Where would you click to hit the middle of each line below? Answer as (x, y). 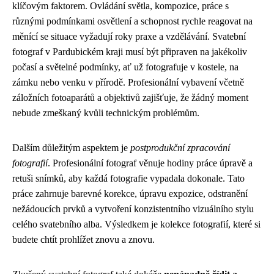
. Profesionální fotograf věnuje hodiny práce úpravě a (150, 163)
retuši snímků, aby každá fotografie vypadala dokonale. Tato (128, 178)
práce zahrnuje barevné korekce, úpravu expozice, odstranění (130, 194)
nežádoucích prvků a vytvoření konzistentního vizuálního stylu (133, 209)
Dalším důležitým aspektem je (71, 148)
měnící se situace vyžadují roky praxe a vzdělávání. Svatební (129, 36)
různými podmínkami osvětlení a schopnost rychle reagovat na (132, 21)
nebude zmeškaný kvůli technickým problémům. (106, 113)
